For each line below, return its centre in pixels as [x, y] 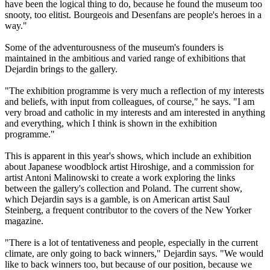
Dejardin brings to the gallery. [61, 69]
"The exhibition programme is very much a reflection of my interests [134, 91]
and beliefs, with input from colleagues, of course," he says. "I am [130, 102]
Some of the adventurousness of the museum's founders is [114, 48]
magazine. [24, 221]
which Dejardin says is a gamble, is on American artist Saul [117, 199]
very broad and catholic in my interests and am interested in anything [135, 113]
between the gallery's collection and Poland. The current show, [124, 189]
